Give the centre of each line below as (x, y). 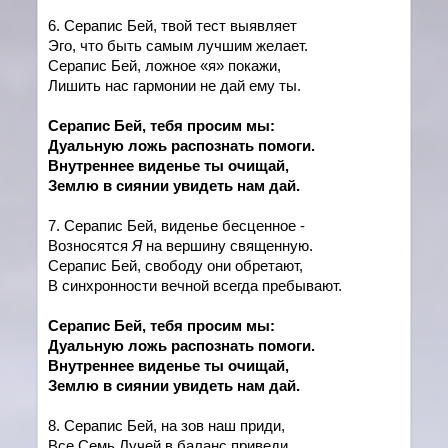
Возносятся (90, 245)
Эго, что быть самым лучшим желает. (178, 45)
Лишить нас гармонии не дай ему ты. (175, 85)
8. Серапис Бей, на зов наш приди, (167, 425)
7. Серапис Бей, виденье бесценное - (177, 225)
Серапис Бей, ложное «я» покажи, (165, 65)
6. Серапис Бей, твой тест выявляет (173, 25)
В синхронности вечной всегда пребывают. (195, 285)
